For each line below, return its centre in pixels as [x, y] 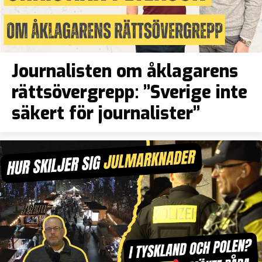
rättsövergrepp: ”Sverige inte [130, 92]
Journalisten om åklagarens [125, 71]
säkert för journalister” [106, 113]
